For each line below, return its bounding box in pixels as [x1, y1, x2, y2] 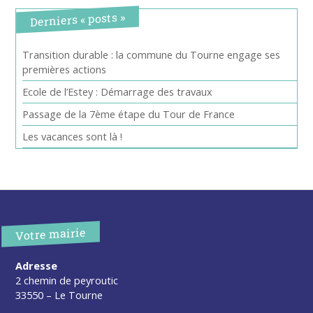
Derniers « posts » [30, 9, 126, 29]
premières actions [22, 61, 107, 76]
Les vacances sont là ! [22, 129, 123, 143]
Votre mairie [15, 224, 87, 244]
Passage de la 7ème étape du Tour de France [22, 106, 235, 121]
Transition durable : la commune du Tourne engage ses [22, 47, 281, 61]
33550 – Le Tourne [15, 288, 103, 303]
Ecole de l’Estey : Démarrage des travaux [22, 84, 213, 99]
